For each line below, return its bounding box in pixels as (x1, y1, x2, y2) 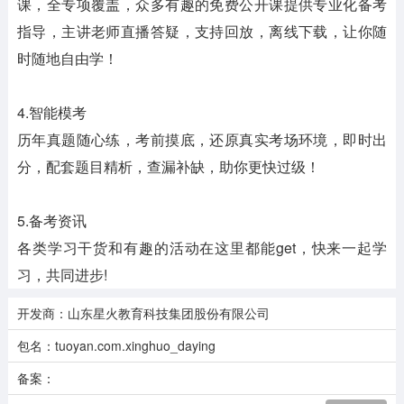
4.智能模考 (16, 102, 87, 124)
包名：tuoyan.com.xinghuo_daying (16, 336, 216, 355)
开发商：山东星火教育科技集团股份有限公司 (16, 304, 270, 323)
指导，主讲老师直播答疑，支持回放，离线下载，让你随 (16, 21, 388, 42)
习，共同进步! (16, 264, 107, 286)
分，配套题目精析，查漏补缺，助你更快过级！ (16, 156, 320, 178)
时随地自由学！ (16, 48, 118, 69)
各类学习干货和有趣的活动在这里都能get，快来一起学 (16, 237, 388, 259)
